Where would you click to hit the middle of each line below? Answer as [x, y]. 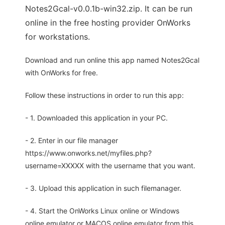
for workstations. [58, 37]
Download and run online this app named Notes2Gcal [112, 60]
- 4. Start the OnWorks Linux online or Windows [102, 211]
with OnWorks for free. [62, 73]
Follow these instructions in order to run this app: [104, 95]
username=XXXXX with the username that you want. [110, 166]
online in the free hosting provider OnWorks [108, 23]
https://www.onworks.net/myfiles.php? [88, 153]
